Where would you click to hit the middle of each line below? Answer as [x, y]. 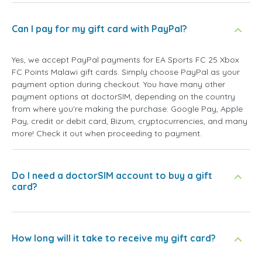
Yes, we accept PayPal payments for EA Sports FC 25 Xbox [125, 60]
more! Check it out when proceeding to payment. [107, 134]
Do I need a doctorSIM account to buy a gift [112, 176]
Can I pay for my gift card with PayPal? [99, 29]
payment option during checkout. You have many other [118, 85]
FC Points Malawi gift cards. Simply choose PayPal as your [126, 72]
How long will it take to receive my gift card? [114, 238]
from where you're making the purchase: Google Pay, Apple [127, 109]
